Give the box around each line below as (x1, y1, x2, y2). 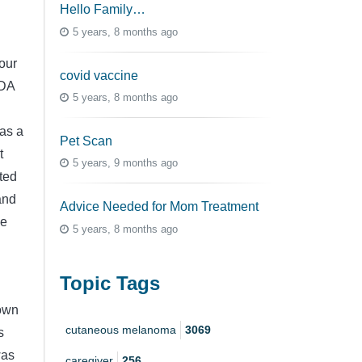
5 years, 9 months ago (73, 157, 178, 170)
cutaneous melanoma (65, 323, 176, 337)
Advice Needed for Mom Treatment (60, 200, 259, 214)
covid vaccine (60, 68, 138, 82)
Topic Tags (60, 271, 160, 294)
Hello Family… (60, 2, 145, 17)
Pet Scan (60, 134, 112, 149)
